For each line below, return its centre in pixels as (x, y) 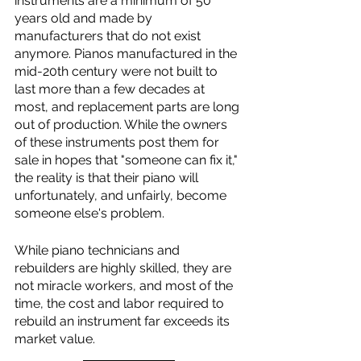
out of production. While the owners (122, 124)
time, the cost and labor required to (121, 303)
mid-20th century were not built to (118, 71)
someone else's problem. (91, 213)
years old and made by (85, 18)
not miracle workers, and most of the (125, 286)
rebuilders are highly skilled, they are (124, 268)
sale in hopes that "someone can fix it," (128, 160)
